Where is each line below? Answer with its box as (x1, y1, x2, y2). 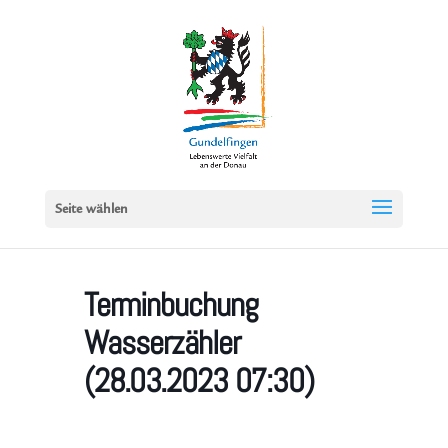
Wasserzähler (84, 322, 240, 364)
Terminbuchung (84, 284, 258, 326)
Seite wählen (54, 203, 128, 217)
